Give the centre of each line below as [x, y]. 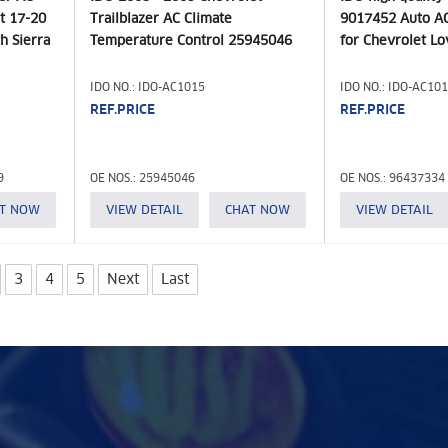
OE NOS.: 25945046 [142, 178]
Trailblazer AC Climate [161, 18]
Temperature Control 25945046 [191, 40]
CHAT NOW [257, 209]
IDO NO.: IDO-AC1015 [147, 87]
